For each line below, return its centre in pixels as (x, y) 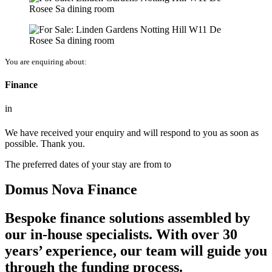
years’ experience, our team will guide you (136, 251)
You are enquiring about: (46, 61)
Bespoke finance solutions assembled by (127, 218)
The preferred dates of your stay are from (84, 164)
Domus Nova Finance (71, 190)
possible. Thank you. (45, 143)
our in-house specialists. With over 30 (121, 235)
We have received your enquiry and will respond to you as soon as (132, 132)
